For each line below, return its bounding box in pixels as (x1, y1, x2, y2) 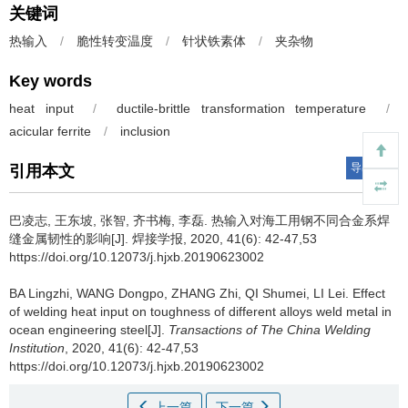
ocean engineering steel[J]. (9, 322, 168, 337)
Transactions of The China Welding (168, 322, 371, 337)
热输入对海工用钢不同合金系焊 (211, 213, 390, 228)
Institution (9, 341, 65, 355)
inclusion (120, 124, 170, 138)
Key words (9, 72, 92, 90)
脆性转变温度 (76, 34, 153, 48)
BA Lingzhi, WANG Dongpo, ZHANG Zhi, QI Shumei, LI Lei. (9, 286, 352, 301)
